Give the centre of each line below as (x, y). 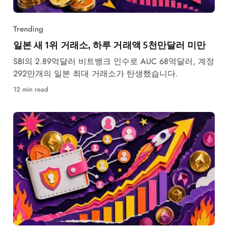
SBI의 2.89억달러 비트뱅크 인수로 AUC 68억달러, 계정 (113, 61)
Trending (28, 29)
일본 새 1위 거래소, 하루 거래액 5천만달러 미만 (109, 44)
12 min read (31, 89)
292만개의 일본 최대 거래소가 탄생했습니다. (95, 73)
